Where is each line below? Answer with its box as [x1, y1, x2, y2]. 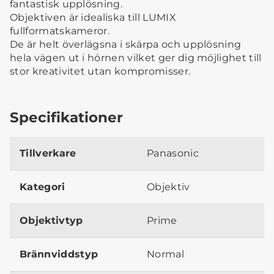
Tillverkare [20, 147, 76, 160]
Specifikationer [10, 108, 123, 127]
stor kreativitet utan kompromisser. [10, 65, 191, 78]
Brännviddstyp [20, 248, 98, 261]
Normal [147, 248, 184, 261]
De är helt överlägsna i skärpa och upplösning [10, 39, 242, 51]
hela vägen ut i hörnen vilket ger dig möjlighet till [10, 52, 262, 64]
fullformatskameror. [10, 25, 110, 37]
